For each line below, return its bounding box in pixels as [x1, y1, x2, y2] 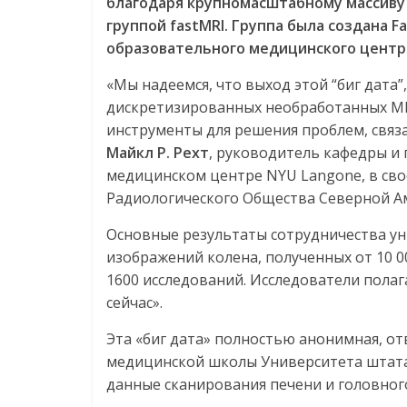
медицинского [249, 38, 356, 59]
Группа [232, 15, 283, 36]
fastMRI [170, 15, 224, 36]
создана [328, 15, 388, 36]
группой [106, 15, 166, 36]
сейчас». [106, 293, 163, 313]
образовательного [106, 38, 245, 59]
